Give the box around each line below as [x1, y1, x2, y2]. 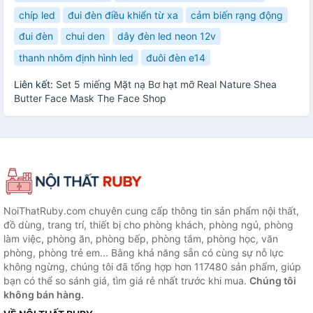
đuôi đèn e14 [146, 51, 205, 64]
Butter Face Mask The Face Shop [14, 92, 166, 105]
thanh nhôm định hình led [19, 51, 133, 64]
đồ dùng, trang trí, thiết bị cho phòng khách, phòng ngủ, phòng [3, 219, 293, 231]
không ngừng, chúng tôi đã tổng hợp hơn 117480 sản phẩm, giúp [3, 261, 301, 273]
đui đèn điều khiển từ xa [68, 8, 178, 21]
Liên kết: [14, 78, 56, 91]
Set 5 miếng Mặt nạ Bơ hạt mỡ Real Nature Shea [56, 78, 277, 91]
